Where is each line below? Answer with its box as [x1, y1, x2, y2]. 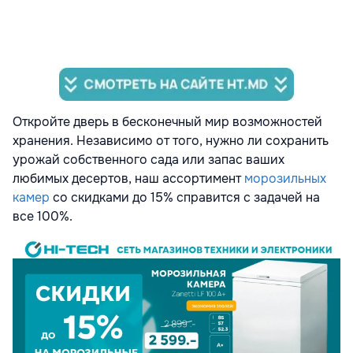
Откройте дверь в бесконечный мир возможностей [13, 113, 322, 130]
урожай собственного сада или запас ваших [13, 150, 284, 168]
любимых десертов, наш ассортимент [13, 169, 244, 187]
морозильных [244, 169, 326, 187]
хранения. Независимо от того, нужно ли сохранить [13, 132, 329, 149]
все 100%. [13, 207, 72, 225]
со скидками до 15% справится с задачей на [50, 188, 320, 206]
